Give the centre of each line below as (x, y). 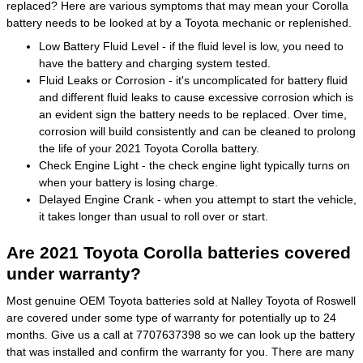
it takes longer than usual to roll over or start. (154, 216)
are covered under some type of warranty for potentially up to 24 (171, 318)
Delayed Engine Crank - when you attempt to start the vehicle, (198, 199)
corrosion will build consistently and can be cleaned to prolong (197, 131)
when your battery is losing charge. (128, 182)
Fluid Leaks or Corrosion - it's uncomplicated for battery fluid (193, 80)
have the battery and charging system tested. (155, 63)
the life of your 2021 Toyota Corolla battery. (149, 148)
